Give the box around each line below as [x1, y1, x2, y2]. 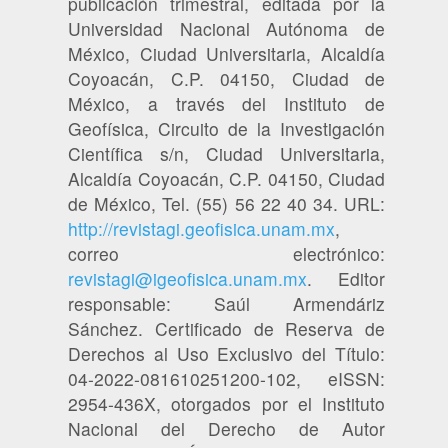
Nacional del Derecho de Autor [68, 415, 385, 441]
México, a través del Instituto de [68, 90, 385, 116]
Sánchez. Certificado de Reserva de [68, 315, 385, 341]
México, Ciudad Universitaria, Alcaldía [68, 40, 385, 66]
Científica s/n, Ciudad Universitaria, [68, 140, 385, 166]
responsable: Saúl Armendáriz [68, 290, 385, 316]
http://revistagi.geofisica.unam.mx [68, 215, 335, 241]
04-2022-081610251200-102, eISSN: [68, 365, 385, 391]
